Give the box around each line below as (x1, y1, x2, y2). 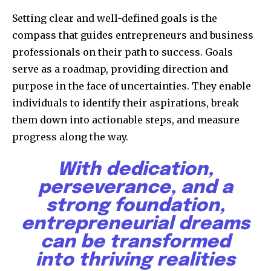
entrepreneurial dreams (21, 215, 250, 234)
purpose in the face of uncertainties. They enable (12, 80, 251, 93)
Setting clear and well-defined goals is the (12, 12, 217, 25)
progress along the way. (12, 131, 128, 143)
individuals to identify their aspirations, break (12, 97, 239, 109)
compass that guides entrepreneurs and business (12, 29, 253, 42)
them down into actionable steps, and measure (12, 114, 240, 126)
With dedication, (57, 160, 214, 180)
